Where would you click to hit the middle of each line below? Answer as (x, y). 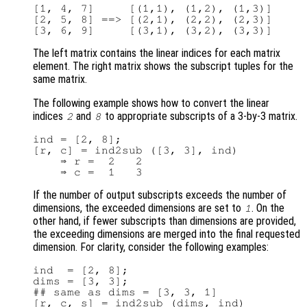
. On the (268, 208)
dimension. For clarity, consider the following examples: (151, 247)
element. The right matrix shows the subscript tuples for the (163, 66)
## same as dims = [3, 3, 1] (125, 292)
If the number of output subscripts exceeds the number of (160, 195)
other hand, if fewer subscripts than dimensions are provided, (164, 221)
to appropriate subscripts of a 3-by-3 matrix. (199, 116)
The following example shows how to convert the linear (151, 103)
